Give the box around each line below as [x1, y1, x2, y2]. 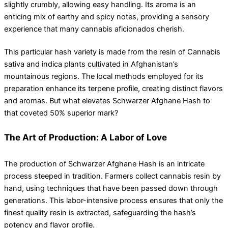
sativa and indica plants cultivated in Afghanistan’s [4, 60, 178, 69]
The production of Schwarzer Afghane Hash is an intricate [4, 159, 205, 168]
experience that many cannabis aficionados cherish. [4, 24, 184, 34]
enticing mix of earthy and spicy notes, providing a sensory [4, 12, 209, 21]
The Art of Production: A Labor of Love [4, 132, 167, 143]
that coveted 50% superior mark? [4, 108, 118, 118]
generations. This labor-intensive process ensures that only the [4, 195, 223, 205]
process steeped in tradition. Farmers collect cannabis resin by [4, 171, 221, 181]
